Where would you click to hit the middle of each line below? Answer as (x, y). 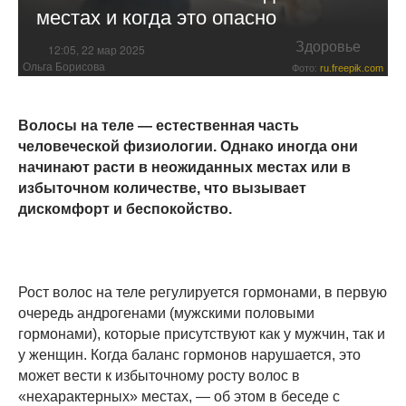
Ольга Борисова (64, 67)
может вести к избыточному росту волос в (159, 375)
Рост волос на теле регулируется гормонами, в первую (203, 292)
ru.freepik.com (352, 68)
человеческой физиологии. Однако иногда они (188, 146)
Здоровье (328, 47)
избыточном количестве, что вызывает (162, 188)
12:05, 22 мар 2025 (97, 49)
